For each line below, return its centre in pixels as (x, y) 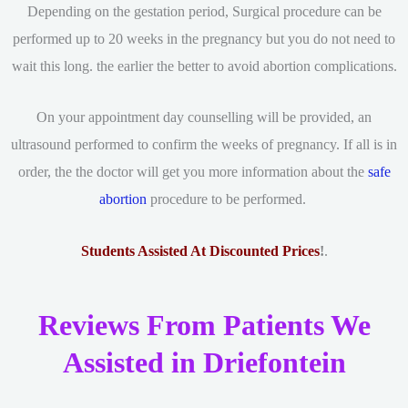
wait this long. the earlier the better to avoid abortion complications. (204, 66)
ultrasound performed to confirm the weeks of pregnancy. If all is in (204, 145)
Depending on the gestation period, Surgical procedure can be (204, 12)
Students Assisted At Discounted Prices (200, 250)
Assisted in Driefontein (204, 362)
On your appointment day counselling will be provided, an (204, 117)
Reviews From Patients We (204, 325)
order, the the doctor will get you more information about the (193, 172)
